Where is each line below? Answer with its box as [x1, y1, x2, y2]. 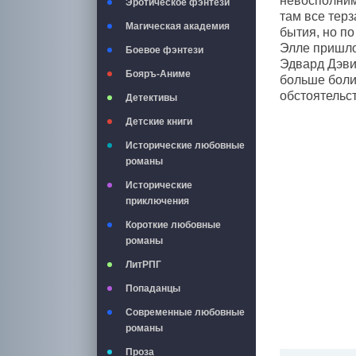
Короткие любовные [126, 219, 221, 230]
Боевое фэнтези [126, 44, 203, 56]
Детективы [126, 92, 177, 103]
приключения [126, 195, 189, 207]
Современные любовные [126, 307, 245, 318]
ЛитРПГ [126, 259, 161, 270]
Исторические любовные [126, 140, 245, 151]
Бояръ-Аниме [126, 68, 191, 79]
